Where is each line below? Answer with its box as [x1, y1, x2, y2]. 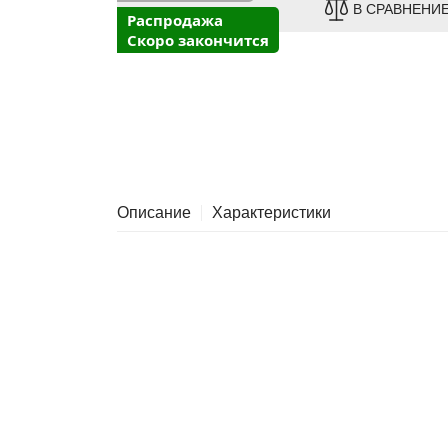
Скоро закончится [127, 30, 269, 50]
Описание [117, 204, 191, 221]
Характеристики [212, 204, 331, 221]
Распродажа [127, 10, 223, 30]
